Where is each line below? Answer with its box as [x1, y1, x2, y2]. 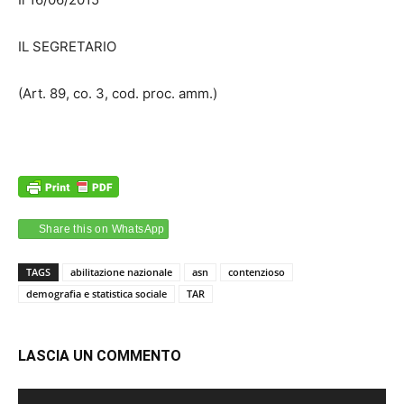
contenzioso [228, 265, 285, 280]
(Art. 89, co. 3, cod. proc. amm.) [18, 85, 217, 103]
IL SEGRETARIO [18, 38, 116, 56]
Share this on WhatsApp [39, 223, 165, 236]
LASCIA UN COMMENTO [18, 347, 181, 365]
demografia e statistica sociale [26, 287, 167, 301]
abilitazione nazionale [70, 265, 172, 280]
